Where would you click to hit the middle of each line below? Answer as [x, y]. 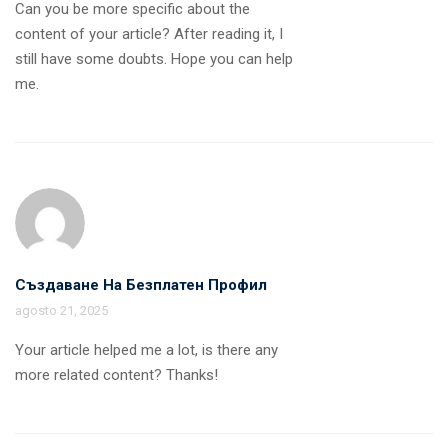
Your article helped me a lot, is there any [146, 349]
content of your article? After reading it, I [149, 33]
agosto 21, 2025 [61, 310]
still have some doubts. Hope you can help [154, 58]
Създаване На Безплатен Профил [141, 284]
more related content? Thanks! [116, 374]
